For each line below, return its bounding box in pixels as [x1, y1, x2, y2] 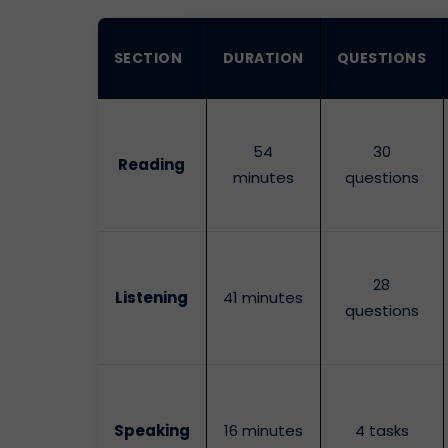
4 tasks [354, 420, 409, 442]
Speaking [113, 420, 190, 442]
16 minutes [223, 420, 303, 442]
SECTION [113, 48, 183, 69]
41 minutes [223, 287, 304, 309]
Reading [118, 154, 186, 176]
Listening [115, 287, 189, 309]
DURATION [222, 48, 304, 69]
